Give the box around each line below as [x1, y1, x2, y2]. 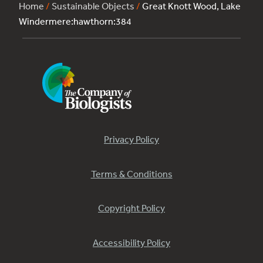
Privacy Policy [104, 133, 159, 146]
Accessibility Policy [93, 236, 170, 248]
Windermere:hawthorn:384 [19, 15, 131, 28]
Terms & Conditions [90, 167, 173, 180]
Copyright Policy [98, 202, 165, 214]
